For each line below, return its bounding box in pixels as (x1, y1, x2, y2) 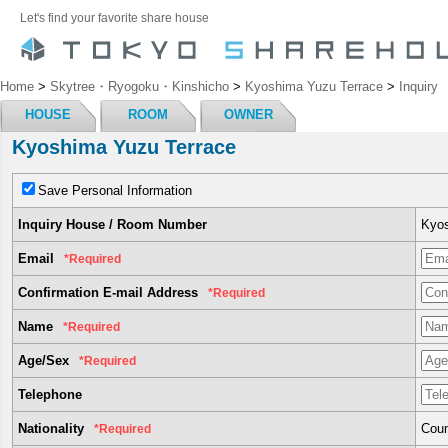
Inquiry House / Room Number (18, 217, 207, 232)
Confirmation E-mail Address (18, 285, 198, 300)
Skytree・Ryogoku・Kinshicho (50, 79, 229, 94)
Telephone (18, 387, 82, 402)
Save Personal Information (38, 183, 192, 198)
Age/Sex (18, 353, 69, 368)
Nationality (18, 421, 84, 436)
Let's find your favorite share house (20, 11, 209, 24)
